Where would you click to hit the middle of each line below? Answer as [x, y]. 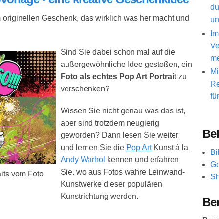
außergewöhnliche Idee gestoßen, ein [126, 65]
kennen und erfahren [142, 160]
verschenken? [85, 89]
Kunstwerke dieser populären [111, 184]
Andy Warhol [83, 160]
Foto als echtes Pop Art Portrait [119, 77]
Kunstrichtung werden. [99, 197]
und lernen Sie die [93, 148]
